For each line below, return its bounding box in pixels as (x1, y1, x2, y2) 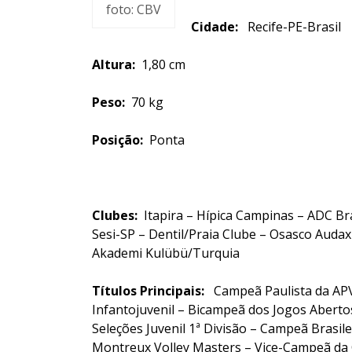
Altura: (92, 56, 135, 73)
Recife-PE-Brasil (238, 18, 341, 35)
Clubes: (92, 207, 137, 224)
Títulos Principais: (92, 282, 204, 299)
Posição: (92, 131, 143, 148)
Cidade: (191, 18, 238, 35)
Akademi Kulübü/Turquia (92, 244, 240, 262)
